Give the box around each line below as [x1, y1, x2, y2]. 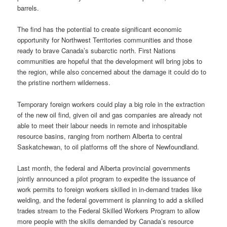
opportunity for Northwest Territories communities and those [17, 35, 193, 45]
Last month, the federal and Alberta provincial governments [17, 163, 191, 173]
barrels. [17, 3, 40, 13]
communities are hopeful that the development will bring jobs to [17, 56, 203, 66]
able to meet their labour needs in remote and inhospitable [17, 120, 187, 130]
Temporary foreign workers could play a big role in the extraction [17, 99, 205, 109]
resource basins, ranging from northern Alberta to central [17, 131, 183, 141]
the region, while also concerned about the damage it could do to [17, 67, 207, 77]
